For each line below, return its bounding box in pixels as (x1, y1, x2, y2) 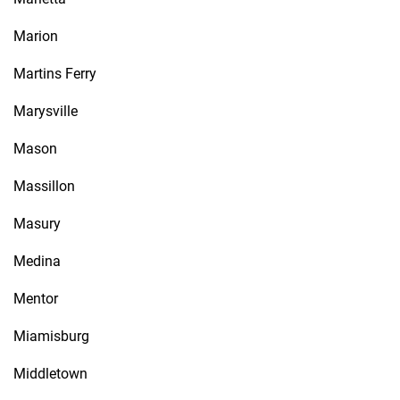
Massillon (13, 178, 75, 195)
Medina (13, 253, 61, 270)
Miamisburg (13, 328, 89, 345)
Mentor (13, 290, 58, 307)
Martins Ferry (13, 65, 96, 82)
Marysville (13, 103, 78, 120)
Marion (13, 28, 58, 45)
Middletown (13, 365, 87, 382)
